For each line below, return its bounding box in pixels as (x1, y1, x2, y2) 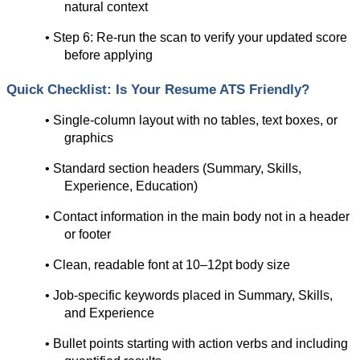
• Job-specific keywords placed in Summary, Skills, (45, 288, 333, 303)
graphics (64, 131, 113, 145)
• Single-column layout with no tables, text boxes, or (45, 113, 337, 128)
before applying (64, 47, 153, 62)
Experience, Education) (64, 179, 198, 194)
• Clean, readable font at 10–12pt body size (45, 258, 290, 272)
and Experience (64, 306, 154, 321)
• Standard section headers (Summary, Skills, (45, 162, 301, 176)
